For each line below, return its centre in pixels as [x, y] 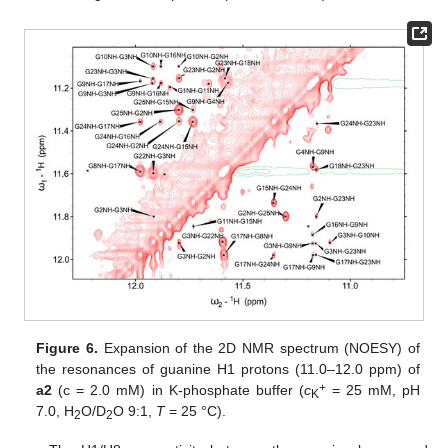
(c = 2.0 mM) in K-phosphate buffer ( [178, 390]
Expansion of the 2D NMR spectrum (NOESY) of [258, 348]
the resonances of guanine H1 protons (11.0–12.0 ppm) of [228, 369]
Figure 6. [67, 348]
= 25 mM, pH [372, 390]
